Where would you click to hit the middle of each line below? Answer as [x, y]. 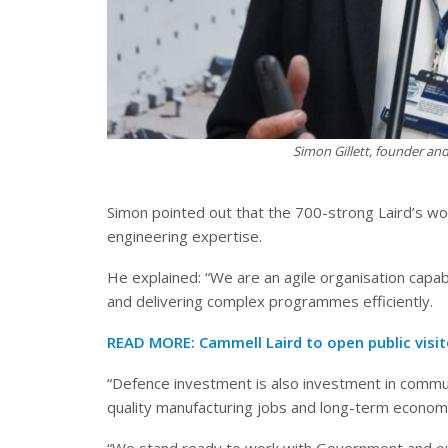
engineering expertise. [184, 236]
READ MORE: [153, 342]
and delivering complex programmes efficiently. [270, 301]
